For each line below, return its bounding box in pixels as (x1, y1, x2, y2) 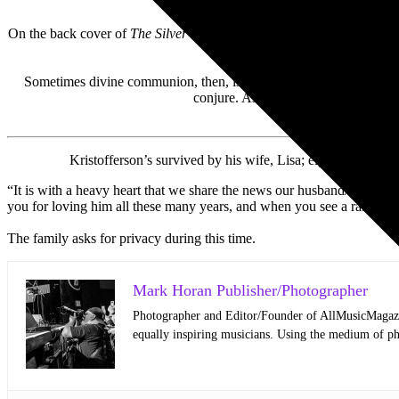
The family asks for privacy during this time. (7, 231, 256, 247)
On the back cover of (8, 26, 130, 42)
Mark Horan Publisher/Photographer (133, 281, 368, 300)
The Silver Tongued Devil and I (130, 26, 306, 42)
